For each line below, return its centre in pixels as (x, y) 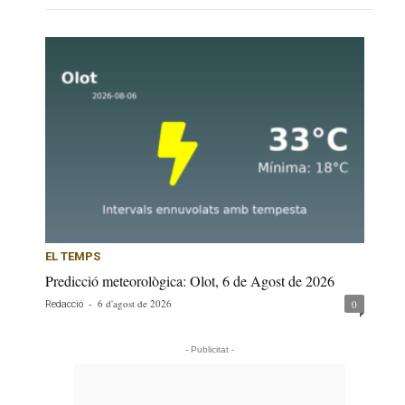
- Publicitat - (209, 350)
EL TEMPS (73, 257)
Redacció (64, 305)
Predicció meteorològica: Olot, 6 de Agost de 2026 (190, 281)
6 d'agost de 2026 (135, 304)
